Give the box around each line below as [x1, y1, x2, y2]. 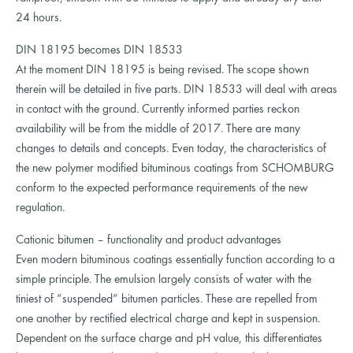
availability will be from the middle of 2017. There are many [16, 122, 300, 136]
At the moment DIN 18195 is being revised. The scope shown [16, 63, 309, 76]
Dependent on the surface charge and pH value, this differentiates [16, 332, 322, 345]
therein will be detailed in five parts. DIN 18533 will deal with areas [16, 83, 337, 96]
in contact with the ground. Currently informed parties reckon [16, 102, 299, 116]
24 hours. [16, 11, 62, 24]
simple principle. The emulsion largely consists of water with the [16, 273, 311, 286]
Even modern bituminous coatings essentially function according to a [16, 253, 335, 266]
